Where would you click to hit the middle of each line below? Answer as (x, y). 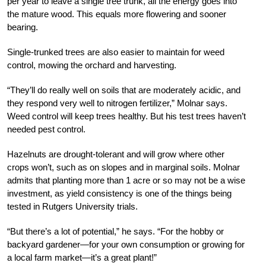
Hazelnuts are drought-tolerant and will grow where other (116, 154)
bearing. (23, 27)
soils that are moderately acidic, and (170, 90)
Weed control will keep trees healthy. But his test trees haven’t (126, 116)
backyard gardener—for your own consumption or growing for (126, 244)
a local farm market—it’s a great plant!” (82, 257)
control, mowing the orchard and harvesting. (92, 65)
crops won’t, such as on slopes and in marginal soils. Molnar (123, 167)
